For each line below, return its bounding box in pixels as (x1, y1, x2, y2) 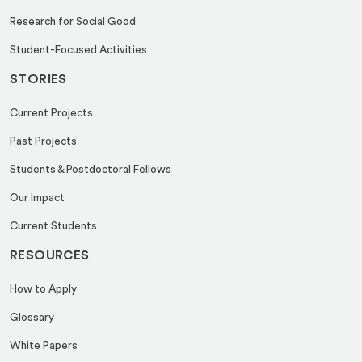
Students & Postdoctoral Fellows (10, 163, 171, 175)
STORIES (10, 72, 67, 86)
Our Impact (10, 192, 65, 204)
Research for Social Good (10, 15, 136, 27)
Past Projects (10, 135, 77, 147)
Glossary (10, 311, 54, 323)
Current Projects (10, 107, 93, 119)
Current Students (10, 220, 97, 232)
